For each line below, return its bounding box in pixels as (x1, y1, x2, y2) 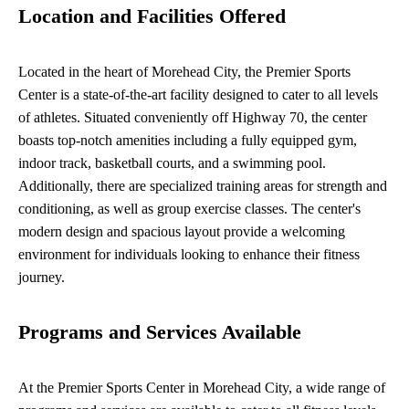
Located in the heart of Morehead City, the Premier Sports (18, 64, 351, 80)
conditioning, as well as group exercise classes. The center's (18, 201, 361, 217)
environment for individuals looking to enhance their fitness (18, 246, 360, 263)
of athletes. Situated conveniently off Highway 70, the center (18, 110, 367, 126)
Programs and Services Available (18, 321, 301, 344)
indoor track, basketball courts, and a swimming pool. (18, 155, 326, 172)
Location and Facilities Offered (18, 5, 286, 28)
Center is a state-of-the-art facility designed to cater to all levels (18, 87, 378, 103)
